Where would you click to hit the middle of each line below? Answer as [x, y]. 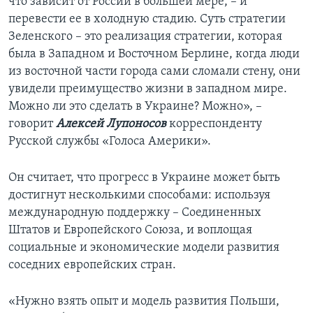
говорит [32, 124]
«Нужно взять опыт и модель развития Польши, [144, 302]
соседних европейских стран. [92, 265]
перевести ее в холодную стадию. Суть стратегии [147, 20]
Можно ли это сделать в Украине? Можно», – [135, 107]
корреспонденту [214, 124]
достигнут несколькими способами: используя [139, 196]
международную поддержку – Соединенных [135, 213]
